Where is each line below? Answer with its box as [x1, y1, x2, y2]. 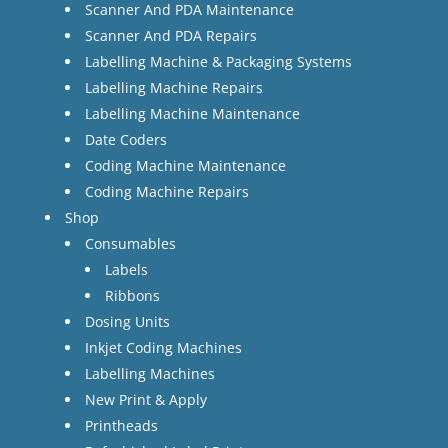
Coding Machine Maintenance [84, 155, 286, 175]
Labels [104, 259, 148, 279]
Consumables [84, 233, 176, 253]
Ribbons [104, 285, 160, 305]
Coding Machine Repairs [84, 181, 249, 201]
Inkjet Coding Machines [84, 337, 242, 357]
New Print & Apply [84, 389, 207, 409]
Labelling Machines [84, 363, 215, 383]
